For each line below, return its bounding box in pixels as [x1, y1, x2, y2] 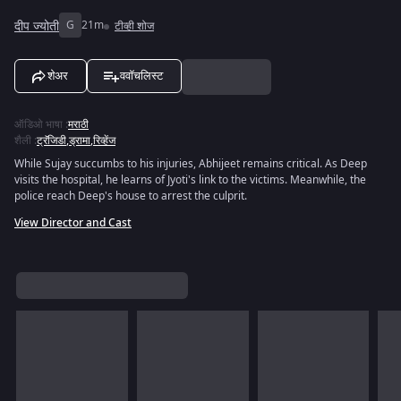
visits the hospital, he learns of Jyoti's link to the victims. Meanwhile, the [14, 172, 366, 188]
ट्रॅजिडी [37, 132, 66, 149]
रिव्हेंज [93, 132, 115, 149]
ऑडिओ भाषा [14, 116, 63, 132]
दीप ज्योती [14, 16, 59, 36]
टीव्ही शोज [115, 18, 154, 34]
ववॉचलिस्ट [120, 69, 163, 82]
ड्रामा [69, 132, 90, 149]
